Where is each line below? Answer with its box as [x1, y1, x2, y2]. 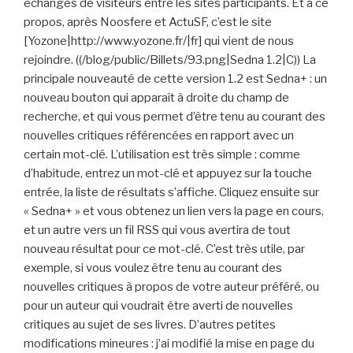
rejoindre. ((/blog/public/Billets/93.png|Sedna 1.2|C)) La [24, 53, 316, 67]
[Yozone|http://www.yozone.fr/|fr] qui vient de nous [24, 34, 294, 48]
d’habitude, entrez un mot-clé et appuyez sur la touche [24, 166, 312, 180]
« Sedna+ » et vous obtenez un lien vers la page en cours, [24, 204, 324, 218]
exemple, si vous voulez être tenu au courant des [24, 261, 282, 275]
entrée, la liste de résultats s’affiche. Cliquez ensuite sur [24, 185, 319, 199]
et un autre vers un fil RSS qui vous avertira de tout [24, 223, 291, 237]
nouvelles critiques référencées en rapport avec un [24, 128, 294, 143]
